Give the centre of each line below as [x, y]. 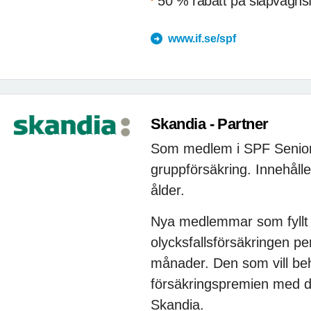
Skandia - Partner [210, 124]
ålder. [168, 190]
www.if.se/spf [202, 39]
